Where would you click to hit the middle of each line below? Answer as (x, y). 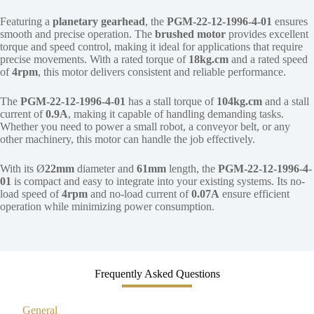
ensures (290, 21)
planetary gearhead (99, 21)
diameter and (105, 168)
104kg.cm (239, 101)
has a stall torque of (171, 101)
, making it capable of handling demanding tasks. (176, 114)
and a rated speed (268, 59)
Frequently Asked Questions (157, 273)
